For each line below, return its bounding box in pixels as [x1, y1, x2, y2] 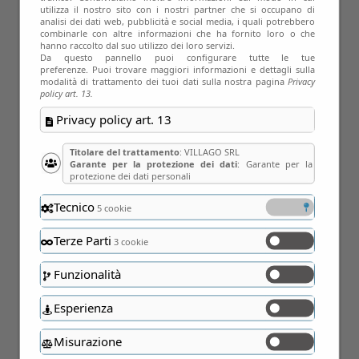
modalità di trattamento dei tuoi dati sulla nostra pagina [39, 75, 284, 87]
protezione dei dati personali [69, 169, 191, 182]
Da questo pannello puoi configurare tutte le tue [39, 50, 316, 63]
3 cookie [111, 235, 148, 248]
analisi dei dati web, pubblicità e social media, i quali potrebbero [39, 14, 316, 27]
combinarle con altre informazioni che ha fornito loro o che [39, 26, 316, 39]
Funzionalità [53, 265, 121, 282]
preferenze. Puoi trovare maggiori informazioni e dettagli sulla [39, 63, 316, 75]
